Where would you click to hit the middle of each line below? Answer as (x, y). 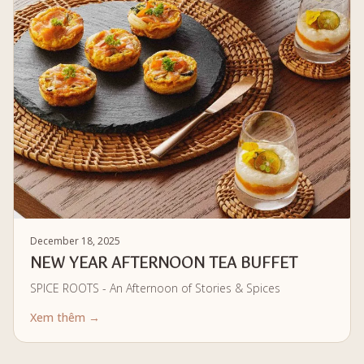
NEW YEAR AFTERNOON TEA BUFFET (164, 264)
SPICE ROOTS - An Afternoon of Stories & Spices (155, 288)
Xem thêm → (65, 318)
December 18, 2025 (75, 241)
